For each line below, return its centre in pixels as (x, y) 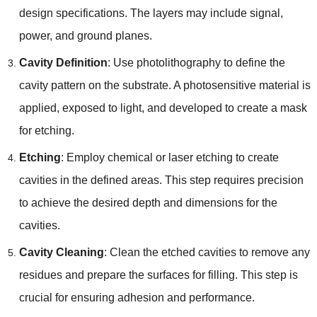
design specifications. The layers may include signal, (151, 13)
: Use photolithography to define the (196, 62)
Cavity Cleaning (61, 252)
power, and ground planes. (85, 35)
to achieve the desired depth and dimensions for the (148, 202)
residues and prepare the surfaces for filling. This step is (158, 275)
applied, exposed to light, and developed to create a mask (163, 108)
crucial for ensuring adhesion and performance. (137, 297)
